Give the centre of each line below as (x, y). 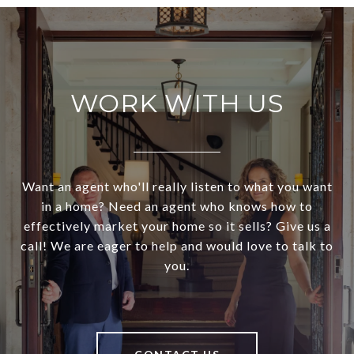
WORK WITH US (177, 104)
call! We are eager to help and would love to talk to (177, 246)
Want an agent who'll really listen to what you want (177, 186)
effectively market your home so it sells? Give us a (177, 226)
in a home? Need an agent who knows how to (177, 206)
